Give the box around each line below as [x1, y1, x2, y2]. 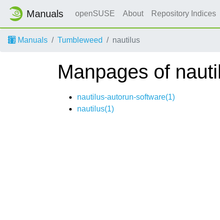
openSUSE [75, 9, 115, 18]
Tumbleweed [57, 36, 103, 44]
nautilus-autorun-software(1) [77, 93, 175, 101]
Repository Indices [151, 9, 218, 18]
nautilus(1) [77, 105, 114, 113]
